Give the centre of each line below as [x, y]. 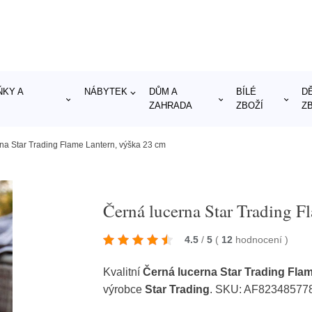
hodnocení [260, 240]
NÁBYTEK [106, 92]
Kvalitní [123, 272]
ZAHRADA [170, 106]
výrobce [124, 289]
